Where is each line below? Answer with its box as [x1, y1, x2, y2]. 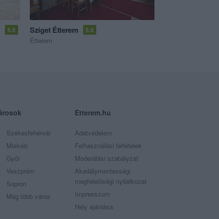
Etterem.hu [74, 108, 111, 118]
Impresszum [74, 189, 110, 199]
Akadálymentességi [74, 166, 131, 176]
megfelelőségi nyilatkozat [74, 176, 147, 186]
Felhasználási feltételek [74, 141, 142, 151]
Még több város [6, 192, 50, 201]
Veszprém [6, 166, 35, 176]
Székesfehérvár [6, 128, 51, 138]
